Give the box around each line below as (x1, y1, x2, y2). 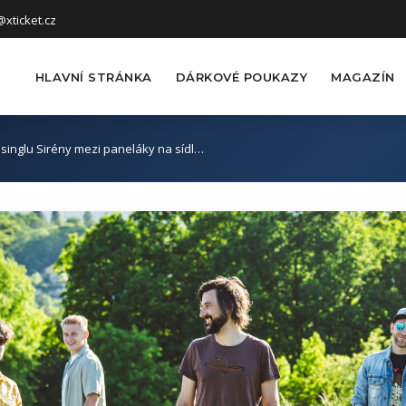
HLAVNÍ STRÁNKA (34, 69, 152, 84)
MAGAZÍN (331, 69, 395, 84)
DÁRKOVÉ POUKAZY (175, 69, 307, 84)
